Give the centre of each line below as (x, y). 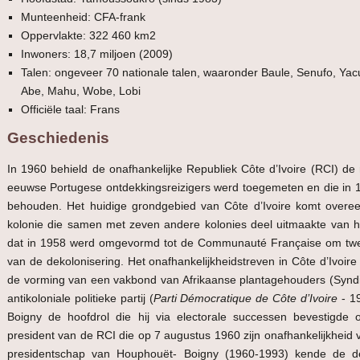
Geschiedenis (58, 138)
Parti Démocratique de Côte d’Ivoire (245, 299)
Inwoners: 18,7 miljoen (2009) (97, 54)
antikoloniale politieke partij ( (80, 299)
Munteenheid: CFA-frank (84, 17)
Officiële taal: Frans (71, 110)
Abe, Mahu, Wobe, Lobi (81, 91)
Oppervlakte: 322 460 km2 (89, 36)
